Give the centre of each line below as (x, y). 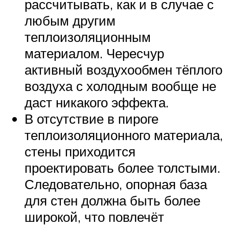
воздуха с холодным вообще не (120, 86)
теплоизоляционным (88, 37)
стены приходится (80, 152)
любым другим (70, 21)
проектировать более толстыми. (122, 168)
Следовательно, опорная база (116, 184)
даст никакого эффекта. (97, 102)
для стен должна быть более (112, 201)
